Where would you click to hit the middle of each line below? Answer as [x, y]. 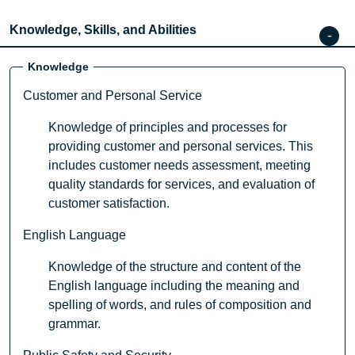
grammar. [74, 324]
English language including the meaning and [174, 286]
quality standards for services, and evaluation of [181, 185]
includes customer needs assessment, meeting [179, 166]
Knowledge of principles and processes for [168, 128]
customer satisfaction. [109, 204]
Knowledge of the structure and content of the [175, 267]
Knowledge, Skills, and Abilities [103, 29]
